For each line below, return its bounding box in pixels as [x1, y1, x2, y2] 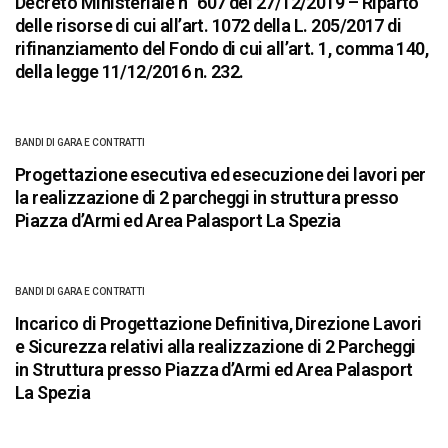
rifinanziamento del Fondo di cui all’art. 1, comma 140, [15, 38, 429, 60]
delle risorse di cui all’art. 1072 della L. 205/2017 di [15, 15, 402, 37]
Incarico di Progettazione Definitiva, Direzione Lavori [15, 313, 422, 335]
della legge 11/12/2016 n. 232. [15, 61, 244, 83]
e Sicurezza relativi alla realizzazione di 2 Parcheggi [15, 336, 416, 358]
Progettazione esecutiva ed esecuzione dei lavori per [15, 164, 426, 186]
